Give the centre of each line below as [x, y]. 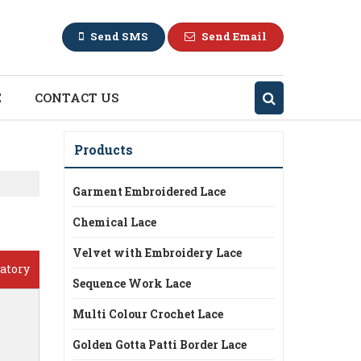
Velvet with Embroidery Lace [157, 253]
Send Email [234, 37]
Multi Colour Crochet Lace [148, 314]
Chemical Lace [114, 222]
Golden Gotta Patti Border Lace [160, 344]
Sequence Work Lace [132, 283]
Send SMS [119, 37]
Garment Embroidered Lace [149, 191]
